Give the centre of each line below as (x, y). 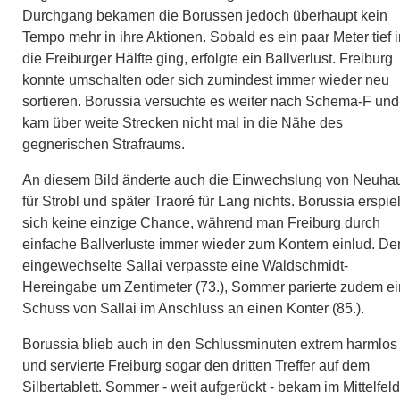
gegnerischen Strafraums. (104, 144)
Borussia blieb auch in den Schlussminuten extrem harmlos (210, 344)
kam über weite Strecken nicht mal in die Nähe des (183, 122)
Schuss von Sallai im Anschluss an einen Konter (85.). (193, 308)
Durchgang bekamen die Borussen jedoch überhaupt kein (205, 15)
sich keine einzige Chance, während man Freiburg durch (201, 222)
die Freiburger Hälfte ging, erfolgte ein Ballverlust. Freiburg (208, 58)
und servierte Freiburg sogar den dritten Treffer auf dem (196, 365)
